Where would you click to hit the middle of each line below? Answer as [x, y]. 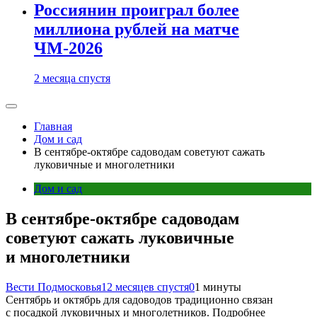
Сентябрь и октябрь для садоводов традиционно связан [139, 299]
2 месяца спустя [72, 78]
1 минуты [218, 287]
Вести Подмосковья [53, 287]
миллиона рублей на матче [137, 29]
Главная [53, 126]
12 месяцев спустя [145, 287]
